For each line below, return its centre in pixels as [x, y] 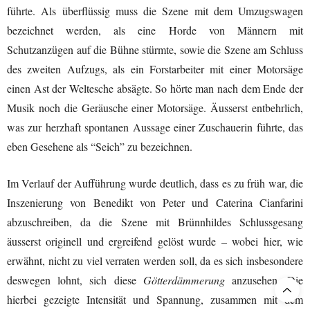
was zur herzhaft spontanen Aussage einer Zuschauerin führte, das [155, 127]
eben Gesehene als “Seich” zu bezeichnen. [100, 146]
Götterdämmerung [184, 280]
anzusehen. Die [264, 280]
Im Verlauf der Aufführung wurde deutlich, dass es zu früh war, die [155, 183]
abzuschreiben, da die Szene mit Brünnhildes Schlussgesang [155, 221]
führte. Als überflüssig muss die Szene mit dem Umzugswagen [155, 10]
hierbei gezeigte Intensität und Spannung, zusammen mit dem [155, 299]
